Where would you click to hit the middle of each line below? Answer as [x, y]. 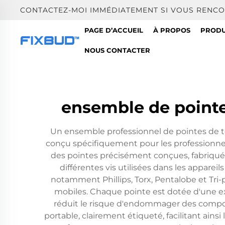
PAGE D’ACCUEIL [114, 30]
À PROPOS [172, 30]
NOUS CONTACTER [117, 50]
